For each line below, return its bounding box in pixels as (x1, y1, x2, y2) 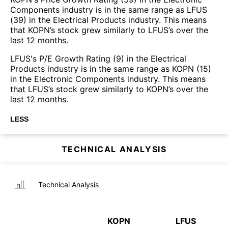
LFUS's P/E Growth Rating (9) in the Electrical (10, 53, 186, 64)
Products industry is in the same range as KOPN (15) (10, 63, 211, 74)
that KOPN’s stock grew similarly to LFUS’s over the (10, 24, 208, 35)
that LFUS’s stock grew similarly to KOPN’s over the (10, 83, 208, 94)
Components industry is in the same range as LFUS (10, 4, 207, 15)
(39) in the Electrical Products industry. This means (10, 14, 207, 25)
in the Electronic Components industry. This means (10, 73, 206, 84)
